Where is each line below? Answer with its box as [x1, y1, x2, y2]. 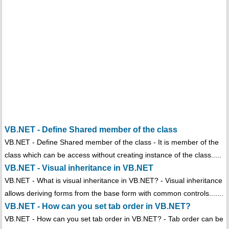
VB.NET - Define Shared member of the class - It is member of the [4, 138, 219, 147]
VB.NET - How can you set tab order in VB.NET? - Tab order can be [4, 215, 223, 223]
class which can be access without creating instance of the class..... [4, 151, 221, 159]
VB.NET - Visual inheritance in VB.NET [4, 164, 153, 173]
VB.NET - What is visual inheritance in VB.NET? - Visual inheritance [4, 176, 222, 185]
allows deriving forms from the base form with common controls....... [4, 189, 223, 198]
